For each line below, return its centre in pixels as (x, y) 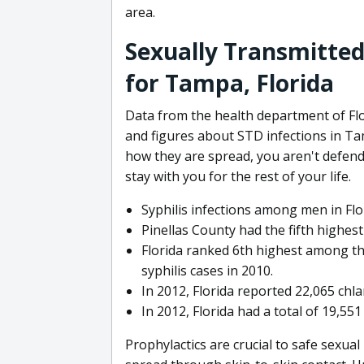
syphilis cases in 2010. (207, 270)
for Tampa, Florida (230, 82)
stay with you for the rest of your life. (238, 176)
